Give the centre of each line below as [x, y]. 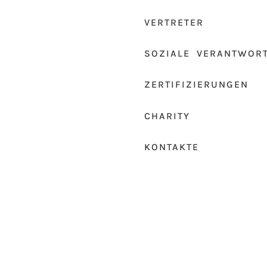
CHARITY [167, 116]
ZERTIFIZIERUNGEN [196, 85]
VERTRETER [174, 22]
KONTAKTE [171, 147]
